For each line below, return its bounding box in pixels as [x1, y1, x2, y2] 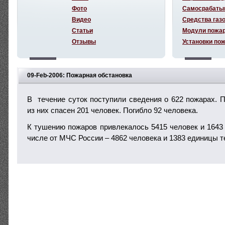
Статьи [72, 27, 93, 34]
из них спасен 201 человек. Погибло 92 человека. [27, 106, 198, 115]
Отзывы [72, 38, 96, 45]
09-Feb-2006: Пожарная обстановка [27, 72, 132, 78]
